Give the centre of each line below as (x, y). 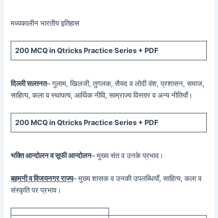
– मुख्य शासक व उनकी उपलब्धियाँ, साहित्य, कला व (137, 179)
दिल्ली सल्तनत (29, 84)
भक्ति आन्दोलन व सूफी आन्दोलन (51, 156)
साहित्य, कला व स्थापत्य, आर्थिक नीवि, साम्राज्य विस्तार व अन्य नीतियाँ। (102, 96)
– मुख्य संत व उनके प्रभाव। (128, 156)
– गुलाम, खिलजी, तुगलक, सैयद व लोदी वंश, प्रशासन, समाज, (126, 84)
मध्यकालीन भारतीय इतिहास (45, 24)
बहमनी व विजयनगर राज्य (42, 179)
